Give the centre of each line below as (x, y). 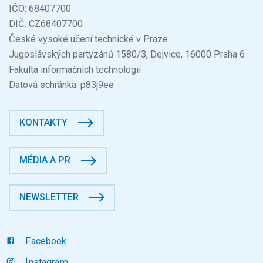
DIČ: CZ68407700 (46, 24)
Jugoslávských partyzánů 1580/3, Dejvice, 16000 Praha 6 (127, 55)
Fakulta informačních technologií (75, 70)
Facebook (45, 241)
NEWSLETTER (49, 197)
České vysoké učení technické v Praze (92, 39)
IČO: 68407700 (40, 9)
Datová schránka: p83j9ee (61, 85)
